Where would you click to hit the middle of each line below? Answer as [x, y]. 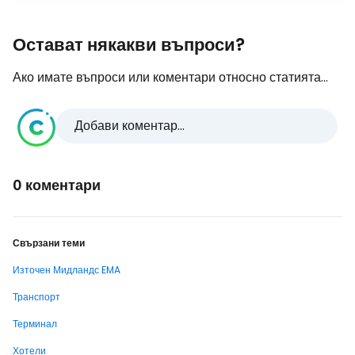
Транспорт [36, 297]
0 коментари [57, 185]
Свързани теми [49, 243]
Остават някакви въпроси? [129, 45]
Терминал [35, 324]
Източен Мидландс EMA [67, 270]
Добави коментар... [130, 126]
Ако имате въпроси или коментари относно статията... [170, 77]
